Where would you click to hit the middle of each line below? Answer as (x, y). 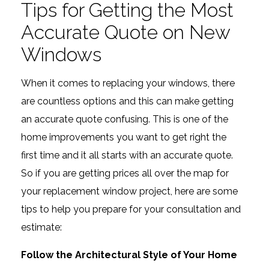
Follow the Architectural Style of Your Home (129, 255)
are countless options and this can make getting (127, 101)
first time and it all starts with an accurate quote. (127, 155)
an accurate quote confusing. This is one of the (125, 119)
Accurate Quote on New (125, 32)
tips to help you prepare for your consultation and (131, 209)
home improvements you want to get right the (124, 137)
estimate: (41, 227)
